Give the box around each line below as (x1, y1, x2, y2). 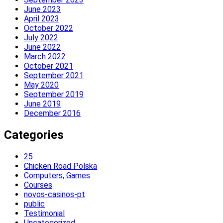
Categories (4, 127, 64, 142)
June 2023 (24, 4, 61, 14)
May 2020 (24, 80, 59, 90)
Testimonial (24, 208, 65, 218)
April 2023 (24, 13, 59, 23)
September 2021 (24, 70, 84, 80)
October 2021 (24, 61, 73, 71)
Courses (24, 180, 52, 190)
